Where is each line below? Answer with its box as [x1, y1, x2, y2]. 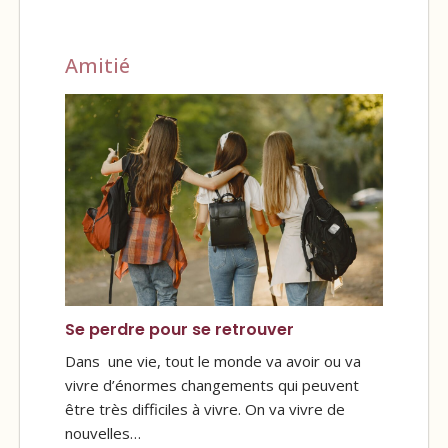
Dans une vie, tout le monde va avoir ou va [65, 351, 361, 372]
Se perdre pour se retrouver [65, 318, 294, 342]
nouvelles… [65, 423, 141, 444]
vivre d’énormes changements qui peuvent [65, 375, 359, 396]
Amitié [65, 52, 130, 80]
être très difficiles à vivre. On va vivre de [65, 399, 345, 420]
